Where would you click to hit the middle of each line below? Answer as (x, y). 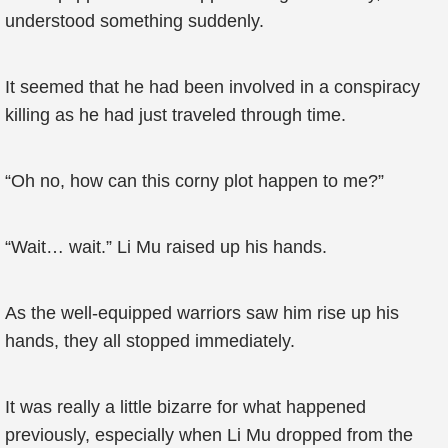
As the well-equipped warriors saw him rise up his (202, 313)
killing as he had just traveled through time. (175, 115)
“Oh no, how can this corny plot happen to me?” (194, 181)
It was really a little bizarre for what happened (185, 407)
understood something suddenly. (134, 21)
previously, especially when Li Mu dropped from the (209, 435)
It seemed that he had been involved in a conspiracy (212, 87)
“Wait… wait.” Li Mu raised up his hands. (166, 247)
